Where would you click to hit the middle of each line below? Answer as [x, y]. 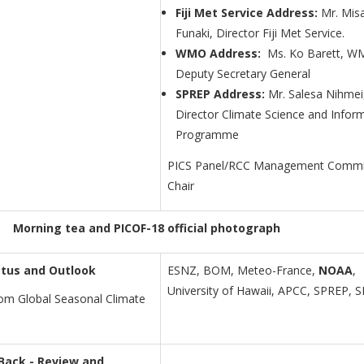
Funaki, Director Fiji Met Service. [260, 33]
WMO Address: [221, 54]
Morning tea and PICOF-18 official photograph [146, 228]
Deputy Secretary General [243, 74]
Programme [207, 135]
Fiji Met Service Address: [247, 13]
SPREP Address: [222, 94]
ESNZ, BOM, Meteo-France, [243, 271]
